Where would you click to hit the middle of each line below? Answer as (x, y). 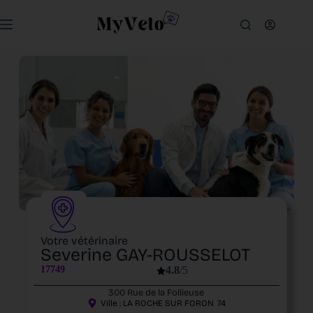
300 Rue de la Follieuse (156, 293)
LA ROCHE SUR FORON (168, 304)
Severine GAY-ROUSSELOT (145, 255)
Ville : (111, 304)
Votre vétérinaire (84, 241)
